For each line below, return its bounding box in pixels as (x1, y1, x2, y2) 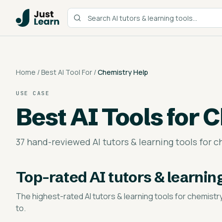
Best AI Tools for (16, 102, 204, 131)
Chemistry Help (98, 67, 148, 77)
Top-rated (16, 168, 90, 186)
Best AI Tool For (41, 67, 92, 77)
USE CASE (16, 90, 50, 97)
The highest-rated (16, 191, 85, 202)
